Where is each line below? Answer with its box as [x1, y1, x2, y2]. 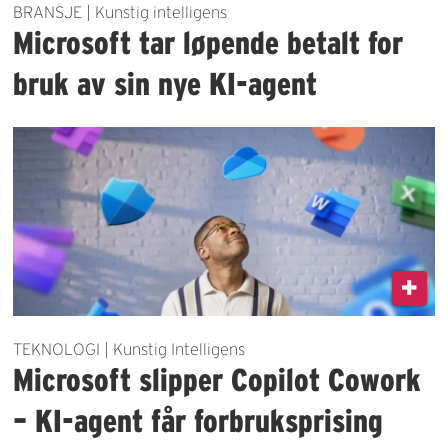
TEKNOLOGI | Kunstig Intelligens [13, 340, 246, 359]
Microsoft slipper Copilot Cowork [13, 362, 422, 398]
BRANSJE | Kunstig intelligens [13, 3, 228, 22]
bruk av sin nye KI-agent [13, 66, 318, 102]
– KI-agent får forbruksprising [13, 403, 384, 439]
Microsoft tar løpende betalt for [13, 25, 404, 61]
